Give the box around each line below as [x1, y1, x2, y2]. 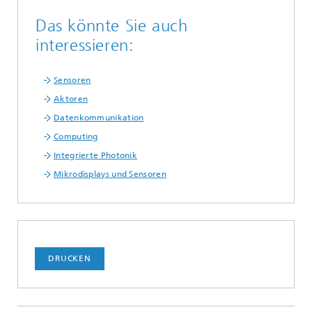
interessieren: [36, 36, 134, 56]
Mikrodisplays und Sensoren [54, 169, 166, 180]
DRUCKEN [47, 253, 92, 264]
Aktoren [54, 94, 88, 104]
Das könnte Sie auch [36, 16, 188, 36]
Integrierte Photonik [54, 150, 137, 161]
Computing [54, 132, 98, 142]
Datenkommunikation [54, 113, 144, 123]
